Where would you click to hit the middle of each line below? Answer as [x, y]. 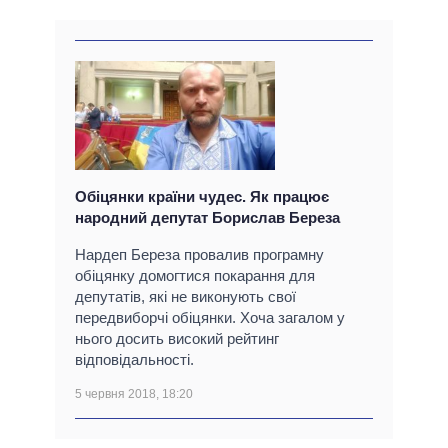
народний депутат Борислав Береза [207, 217]
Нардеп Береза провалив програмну [199, 254]
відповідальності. [134, 359]
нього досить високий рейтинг [177, 338]
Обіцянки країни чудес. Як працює [202, 196]
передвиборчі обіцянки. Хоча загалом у [210, 317]
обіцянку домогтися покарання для [195, 275]
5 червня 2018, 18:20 [134, 393]
